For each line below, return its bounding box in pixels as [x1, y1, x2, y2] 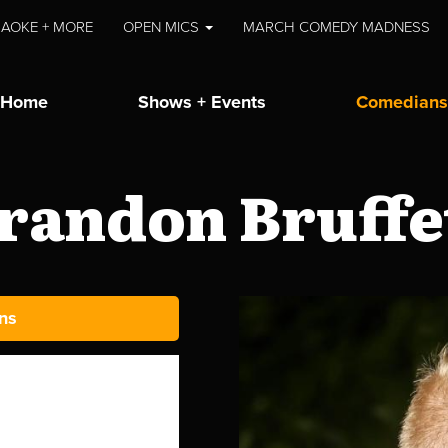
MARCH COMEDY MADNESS [243, 18, 431, 36]
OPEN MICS [123, 18, 204, 36]
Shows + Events [138, 91, 266, 113]
